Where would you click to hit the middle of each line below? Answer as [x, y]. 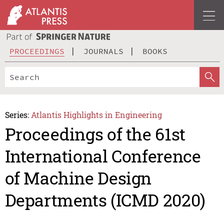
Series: [17, 114]
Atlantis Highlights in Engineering [97, 114]
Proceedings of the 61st [95, 134]
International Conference [103, 156]
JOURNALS [103, 51]
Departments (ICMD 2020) [105, 200]
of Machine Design [78, 178]
